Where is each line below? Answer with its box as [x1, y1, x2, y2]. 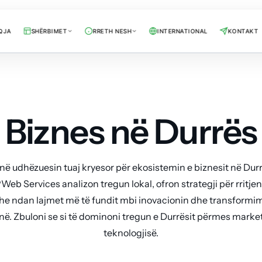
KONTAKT [227, 27, 258, 35]
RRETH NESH [92, 27, 132, 35]
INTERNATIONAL [157, 27, 208, 35]
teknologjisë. [104, 227, 158, 239]
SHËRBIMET [31, 27, 67, 35]
